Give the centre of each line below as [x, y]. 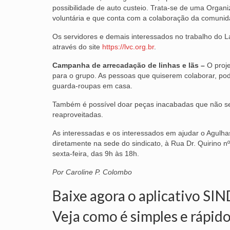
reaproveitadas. [78, 114]
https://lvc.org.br [128, 46]
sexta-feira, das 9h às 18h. [96, 153]
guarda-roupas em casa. [92, 85]
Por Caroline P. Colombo [92, 172]
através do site [77, 46]
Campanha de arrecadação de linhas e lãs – [129, 65]
